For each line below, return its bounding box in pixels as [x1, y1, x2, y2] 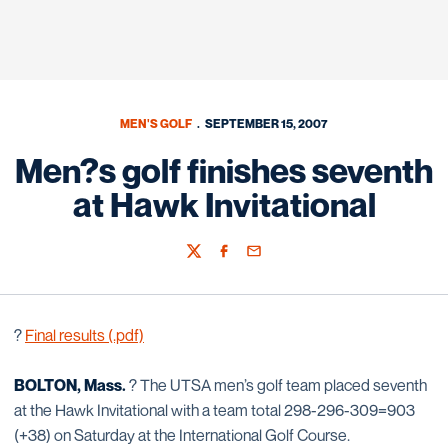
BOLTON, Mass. [14, 375, 126, 395]
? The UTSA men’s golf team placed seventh [126, 375, 427, 395]
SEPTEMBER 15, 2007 [205, 116, 329, 131]
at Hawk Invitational [72, 184, 376, 225]
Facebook [215, 251, 275, 269]
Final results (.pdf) [25, 325, 144, 345]
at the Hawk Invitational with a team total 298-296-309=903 [14, 400, 415, 420]
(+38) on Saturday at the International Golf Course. [14, 425, 350, 445]
